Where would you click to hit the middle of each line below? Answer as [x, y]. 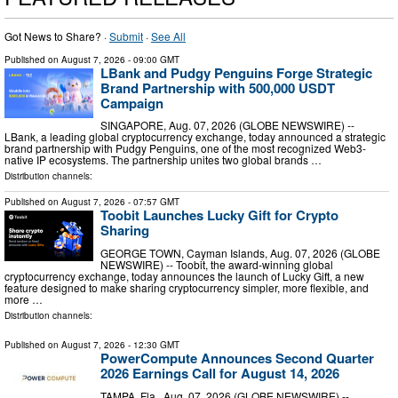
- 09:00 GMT [152, 59]
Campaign [132, 103]
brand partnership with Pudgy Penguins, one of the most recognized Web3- [185, 148]
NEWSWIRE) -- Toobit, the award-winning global [217, 265]
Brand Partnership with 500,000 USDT [218, 88]
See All [168, 36]
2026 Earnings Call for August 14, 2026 [220, 374]
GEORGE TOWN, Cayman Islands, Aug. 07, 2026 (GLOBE [240, 253]
